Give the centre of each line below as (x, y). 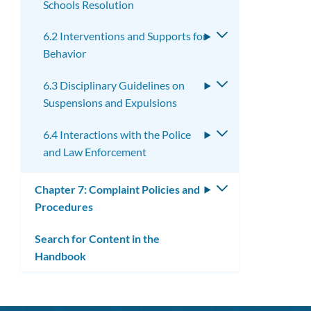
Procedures (64, 206)
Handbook (60, 255)
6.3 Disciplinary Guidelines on (114, 85)
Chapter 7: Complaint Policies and (117, 189)
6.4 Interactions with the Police (117, 135)
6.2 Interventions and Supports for (125, 36)
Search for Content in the (97, 238)
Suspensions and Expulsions (110, 103)
